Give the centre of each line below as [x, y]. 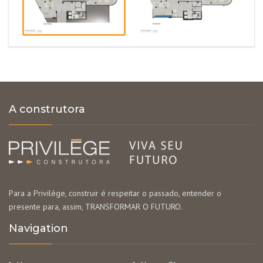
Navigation [38, 229]
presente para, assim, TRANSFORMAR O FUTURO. [96, 207]
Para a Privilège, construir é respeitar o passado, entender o [115, 193]
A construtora [47, 109]
